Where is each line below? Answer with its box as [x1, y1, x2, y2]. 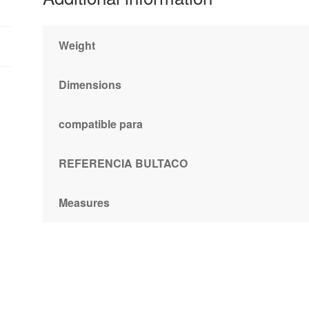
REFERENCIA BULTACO [58, 154, 188, 171]
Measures [58, 194, 110, 210]
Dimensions [58, 76, 121, 92]
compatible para [58, 115, 143, 132]
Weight [58, 37, 95, 53]
